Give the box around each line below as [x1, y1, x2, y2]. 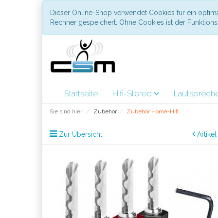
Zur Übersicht [59, 130, 102, 138]
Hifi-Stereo [112, 89, 154, 98]
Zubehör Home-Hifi [127, 108, 179, 115]
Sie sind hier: [50, 108, 84, 115]
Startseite [64, 89, 98, 98]
